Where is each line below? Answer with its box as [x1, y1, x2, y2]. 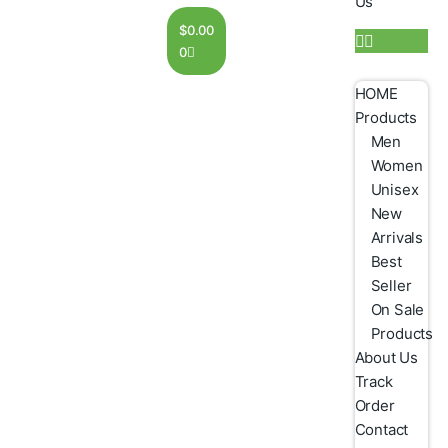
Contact [354, 420, 409, 439]
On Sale [370, 300, 425, 319]
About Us [354, 348, 419, 367]
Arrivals [370, 228, 424, 247]
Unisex [370, 180, 419, 199]
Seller [370, 276, 412, 295]
